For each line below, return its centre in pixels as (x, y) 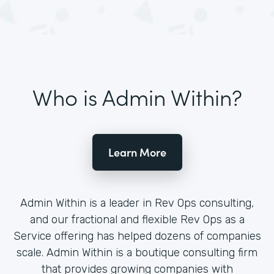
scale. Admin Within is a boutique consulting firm (137, 253)
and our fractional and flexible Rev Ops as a (137, 220)
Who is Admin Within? (137, 96)
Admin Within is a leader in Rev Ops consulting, (137, 203)
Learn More (137, 152)
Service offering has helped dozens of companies (137, 236)
